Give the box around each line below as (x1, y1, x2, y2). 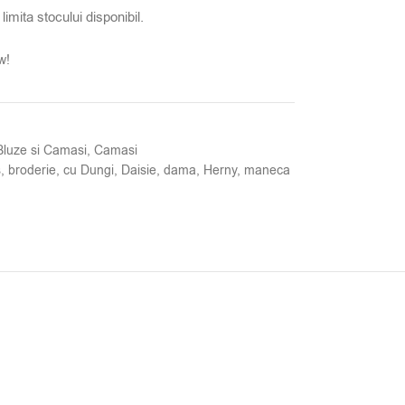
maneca (243, 162, 290, 180)
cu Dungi (62, 162, 114, 180)
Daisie (120, 162, 156, 180)
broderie (7, 162, 56, 180)
